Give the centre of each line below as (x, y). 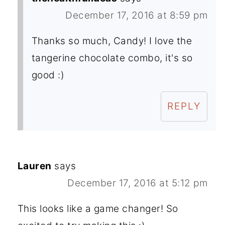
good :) (48, 75)
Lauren (34, 166)
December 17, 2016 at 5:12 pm (138, 183)
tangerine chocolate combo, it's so (112, 58)
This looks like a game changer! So (98, 208)
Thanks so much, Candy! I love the (112, 41)
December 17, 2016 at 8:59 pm (137, 15)
